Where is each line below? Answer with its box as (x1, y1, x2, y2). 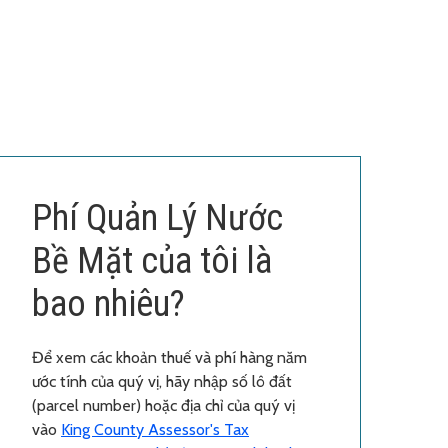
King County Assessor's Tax (61, 419, 249, 439)
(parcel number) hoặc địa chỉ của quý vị (32, 395, 295, 415)
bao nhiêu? (32, 282, 185, 325)
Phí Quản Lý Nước (32, 196, 283, 239)
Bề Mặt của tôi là (32, 239, 272, 282)
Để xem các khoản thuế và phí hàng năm (32, 347, 307, 367)
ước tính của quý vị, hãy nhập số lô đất (32, 371, 292, 391)
